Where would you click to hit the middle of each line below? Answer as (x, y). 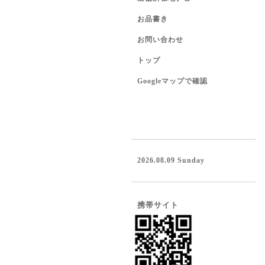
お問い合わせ (160, 40)
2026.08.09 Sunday (171, 160)
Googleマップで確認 (172, 81)
